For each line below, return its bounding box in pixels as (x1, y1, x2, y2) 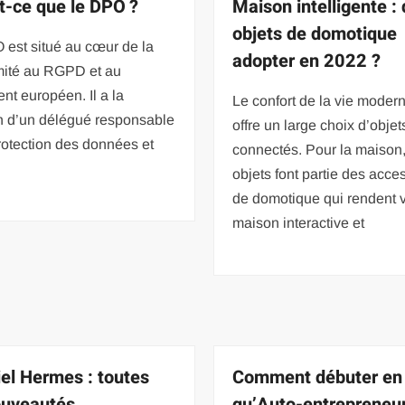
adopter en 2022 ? (232, 47, 381, 74)
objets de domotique (232, 20, 398, 47)
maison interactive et (232, 214, 365, 231)
